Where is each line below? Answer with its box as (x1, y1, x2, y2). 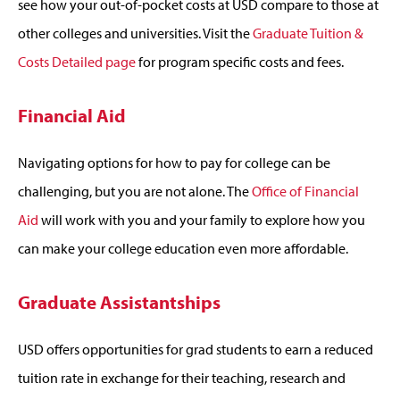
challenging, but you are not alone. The (18, 181, 252, 200)
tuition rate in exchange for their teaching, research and (18, 368, 346, 387)
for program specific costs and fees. (136, 52, 344, 71)
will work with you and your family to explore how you (38, 210, 365, 229)
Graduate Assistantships (18, 289, 221, 313)
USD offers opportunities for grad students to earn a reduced (18, 339, 373, 358)
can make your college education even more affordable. (18, 238, 348, 257)
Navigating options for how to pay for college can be (18, 153, 330, 171)
